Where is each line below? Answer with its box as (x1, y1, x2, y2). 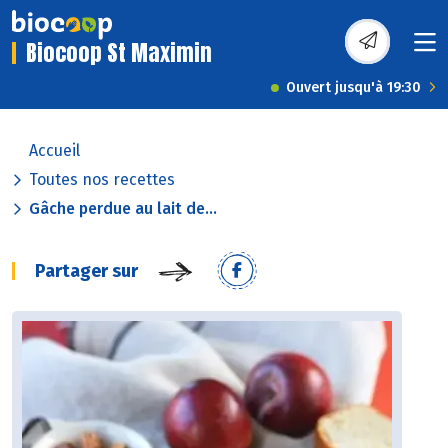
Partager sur (35, 260, 138, 283)
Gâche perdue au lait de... (29, 199, 217, 219)
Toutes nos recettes (29, 170, 175, 190)
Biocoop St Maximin (26, 36, 212, 70)
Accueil (29, 141, 80, 161)
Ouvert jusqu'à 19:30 (286, 79, 421, 97)
